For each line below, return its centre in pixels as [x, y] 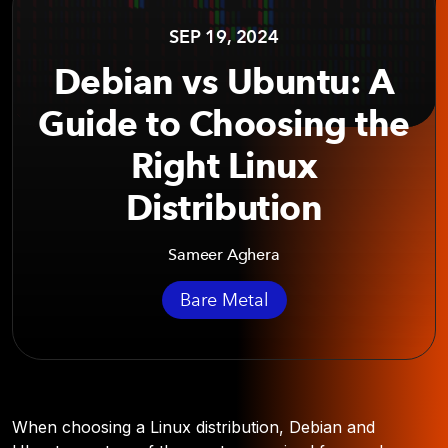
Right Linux [224, 165]
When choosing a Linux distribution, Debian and [193, 427]
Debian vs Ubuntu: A [224, 81]
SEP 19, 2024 [224, 36]
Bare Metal [224, 300]
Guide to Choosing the [224, 123]
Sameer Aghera [224, 254]
